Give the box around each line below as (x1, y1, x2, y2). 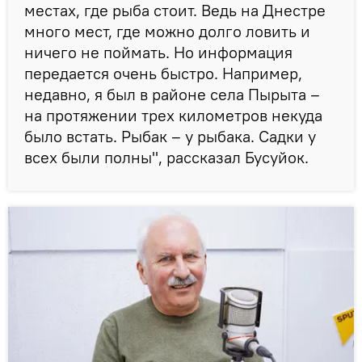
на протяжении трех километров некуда (24, 105, 322, 125)
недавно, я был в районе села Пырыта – (24, 84, 320, 104)
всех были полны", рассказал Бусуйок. (24, 147, 313, 167)
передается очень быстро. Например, (24, 63, 302, 83)
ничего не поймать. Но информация (24, 42, 293, 62)
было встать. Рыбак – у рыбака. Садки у (24, 126, 316, 146)
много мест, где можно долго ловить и (24, 21, 310, 41)
